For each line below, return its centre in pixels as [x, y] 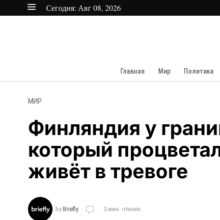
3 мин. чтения [121, 209]
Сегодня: [62, 8]
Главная [132, 71]
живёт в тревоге [108, 171]
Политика [198, 71]
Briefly [70, 209]
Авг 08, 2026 [99, 8]
